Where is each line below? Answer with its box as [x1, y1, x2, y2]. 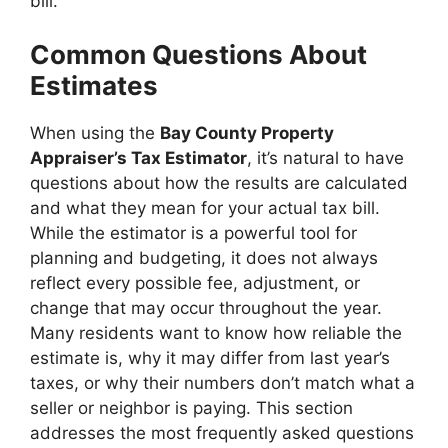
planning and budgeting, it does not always [30, 248, 378, 268]
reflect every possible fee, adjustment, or [30, 273, 360, 293]
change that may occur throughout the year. [30, 298, 382, 318]
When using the [30, 123, 160, 143]
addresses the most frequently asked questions [30, 423, 414, 443]
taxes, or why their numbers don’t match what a [30, 373, 415, 393]
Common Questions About [30, 39, 367, 70]
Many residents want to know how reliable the [30, 323, 402, 343]
